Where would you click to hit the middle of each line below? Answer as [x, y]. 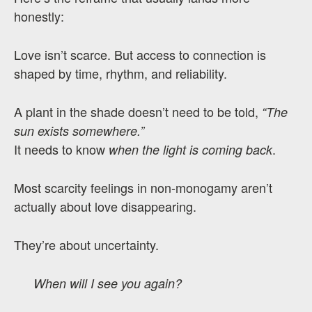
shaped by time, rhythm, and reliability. [120, 73]
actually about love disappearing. [105, 206]
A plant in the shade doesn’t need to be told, [138, 111]
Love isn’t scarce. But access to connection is [140, 54]
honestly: [39, 16]
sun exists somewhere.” [79, 131]
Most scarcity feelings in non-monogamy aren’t [143, 187]
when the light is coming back [190, 149]
